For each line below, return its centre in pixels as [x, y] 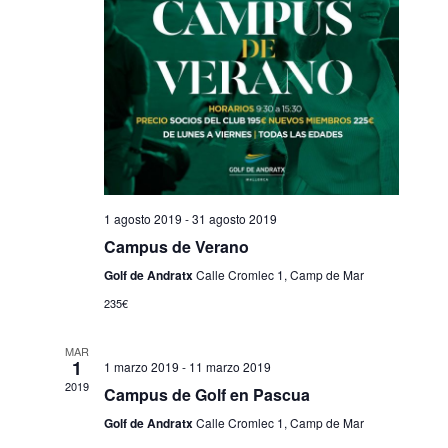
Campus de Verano [176, 246]
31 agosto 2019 [234, 218]
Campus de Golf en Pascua [206, 394]
